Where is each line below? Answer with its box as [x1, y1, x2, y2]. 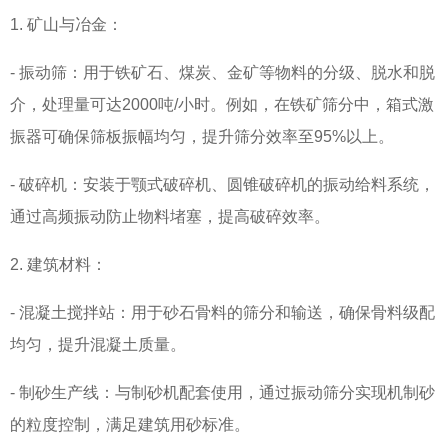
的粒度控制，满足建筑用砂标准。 [10, 415, 250, 433]
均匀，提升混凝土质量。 [10, 335, 186, 353]
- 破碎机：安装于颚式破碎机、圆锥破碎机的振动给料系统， [10, 175, 435, 193]
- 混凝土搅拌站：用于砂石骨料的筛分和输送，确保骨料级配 [10, 303, 435, 321]
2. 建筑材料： [10, 255, 107, 273]
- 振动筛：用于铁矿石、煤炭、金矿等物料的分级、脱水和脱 [10, 63, 435, 81]
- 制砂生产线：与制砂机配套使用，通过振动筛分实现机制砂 [10, 383, 435, 401]
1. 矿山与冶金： [10, 15, 123, 33]
